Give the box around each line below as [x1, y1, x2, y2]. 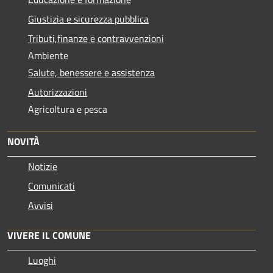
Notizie [28, 158, 57, 174]
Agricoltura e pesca [28, 101, 107, 116]
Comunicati [28, 178, 75, 193]
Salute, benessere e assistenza [28, 65, 155, 80]
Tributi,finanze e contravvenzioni [28, 30, 164, 46]
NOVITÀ [7, 133, 40, 149]
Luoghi [28, 252, 56, 268]
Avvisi [28, 197, 53, 213]
